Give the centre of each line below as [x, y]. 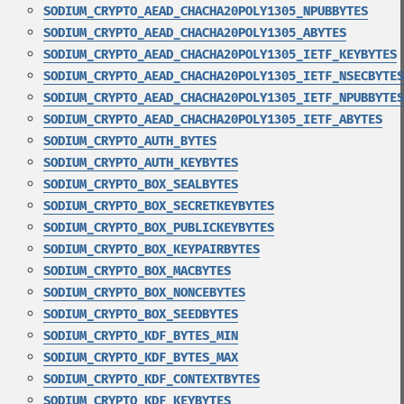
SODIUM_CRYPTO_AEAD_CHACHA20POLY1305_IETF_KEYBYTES [220, 55]
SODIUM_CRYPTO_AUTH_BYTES [130, 141]
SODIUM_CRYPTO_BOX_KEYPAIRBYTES [151, 249]
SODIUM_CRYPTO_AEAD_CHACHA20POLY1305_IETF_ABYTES [213, 119]
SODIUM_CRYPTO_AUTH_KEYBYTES [141, 163]
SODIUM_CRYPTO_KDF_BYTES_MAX [141, 358]
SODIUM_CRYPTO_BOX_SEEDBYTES [141, 314]
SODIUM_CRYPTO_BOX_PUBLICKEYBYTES [159, 228]
